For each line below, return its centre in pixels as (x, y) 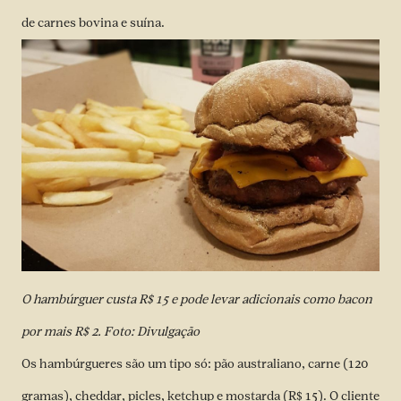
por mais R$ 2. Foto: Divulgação (111, 331)
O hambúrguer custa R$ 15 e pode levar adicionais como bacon (197, 299)
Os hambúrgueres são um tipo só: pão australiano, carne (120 (195, 363)
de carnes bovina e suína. (93, 22)
